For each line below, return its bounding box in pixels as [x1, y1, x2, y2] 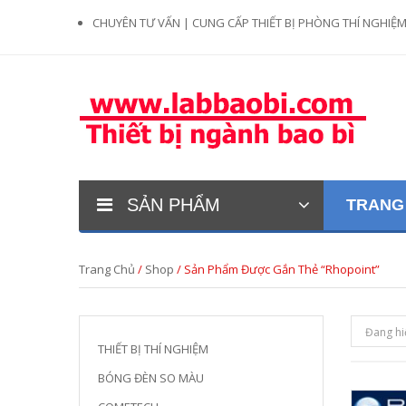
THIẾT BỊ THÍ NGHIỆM [98, 341, 208, 358]
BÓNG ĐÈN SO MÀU [98, 370, 204, 387]
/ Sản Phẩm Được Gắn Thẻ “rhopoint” [174, 261, 380, 277]
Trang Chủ [79, 261, 135, 277]
